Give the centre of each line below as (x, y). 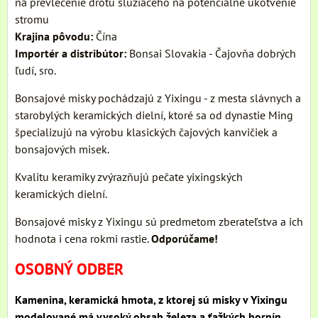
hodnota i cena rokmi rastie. (83, 238)
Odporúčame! (185, 238)
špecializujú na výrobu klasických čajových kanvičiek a (146, 132)
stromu (32, 19)
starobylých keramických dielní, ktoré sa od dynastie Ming (154, 115)
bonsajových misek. (62, 149)
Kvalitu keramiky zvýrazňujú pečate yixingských (129, 176)
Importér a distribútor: (71, 53)
